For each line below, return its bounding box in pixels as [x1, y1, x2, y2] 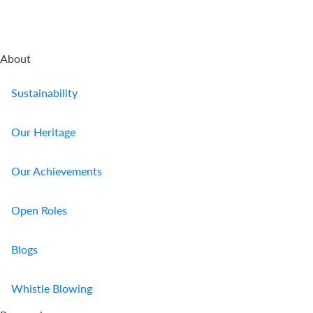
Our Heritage [11, 125, 75, 139]
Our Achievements [11, 164, 102, 178]
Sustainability [11, 86, 78, 100]
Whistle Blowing [11, 282, 92, 296]
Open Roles [11, 203, 67, 217]
